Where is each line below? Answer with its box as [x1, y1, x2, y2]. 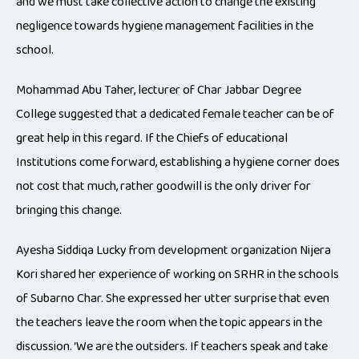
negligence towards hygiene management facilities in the [16, 15, 313, 38]
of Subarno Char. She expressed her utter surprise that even [16, 288, 329, 310]
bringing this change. [16, 200, 122, 222]
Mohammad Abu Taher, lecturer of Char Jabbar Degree [16, 79, 301, 102]
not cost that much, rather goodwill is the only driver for [16, 175, 311, 198]
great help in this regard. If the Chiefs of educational [16, 127, 288, 150]
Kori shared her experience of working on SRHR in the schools [16, 264, 339, 286]
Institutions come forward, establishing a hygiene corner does [16, 151, 340, 174]
